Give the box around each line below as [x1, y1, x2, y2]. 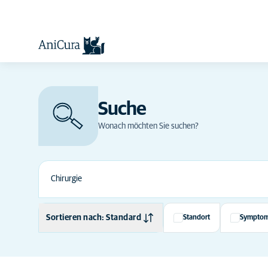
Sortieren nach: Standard [46, 214, 141, 222]
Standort [183, 214, 210, 221]
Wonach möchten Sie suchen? [98, 122, 199, 130]
